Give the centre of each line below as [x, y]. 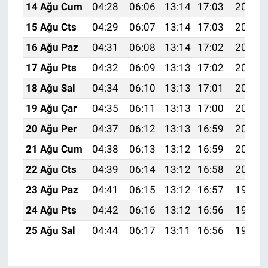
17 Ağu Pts [51, 67]
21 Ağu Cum [54, 149]
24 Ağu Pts [51, 210]
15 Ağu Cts [51, 27]
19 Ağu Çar [51, 108]
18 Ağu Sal [50, 88]
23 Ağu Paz [52, 189]
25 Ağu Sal [50, 230]
